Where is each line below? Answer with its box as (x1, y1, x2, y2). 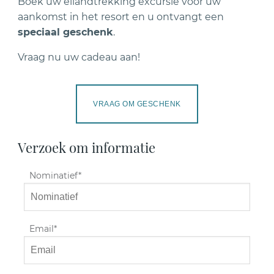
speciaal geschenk (18, 26, 114, 38)
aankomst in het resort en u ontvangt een (18, 10, 224, 23)
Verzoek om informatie (18, 138, 156, 157)
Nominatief (29, 170, 78, 182)
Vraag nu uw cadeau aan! (18, 51, 141, 63)
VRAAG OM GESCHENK (93, 99, 181, 108)
